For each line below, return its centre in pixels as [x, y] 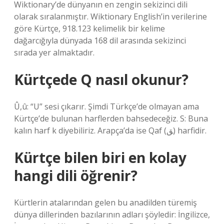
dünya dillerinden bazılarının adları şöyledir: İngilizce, [112, 214]
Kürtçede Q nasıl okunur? [101, 79]
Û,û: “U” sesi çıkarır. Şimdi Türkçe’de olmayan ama [106, 106]
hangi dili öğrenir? [76, 175]
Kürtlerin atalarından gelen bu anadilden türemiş [105, 202]
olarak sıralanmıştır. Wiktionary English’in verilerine [110, 16]
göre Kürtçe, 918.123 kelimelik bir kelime [89, 28]
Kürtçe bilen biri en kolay [100, 157]
